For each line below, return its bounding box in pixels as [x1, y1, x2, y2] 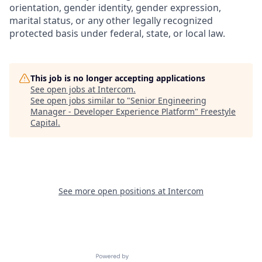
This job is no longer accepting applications [30, 73, 205, 84]
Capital [30, 117, 58, 128]
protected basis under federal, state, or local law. [9, 27, 225, 40]
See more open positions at [58, 185, 168, 196]
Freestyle [201, 106, 236, 117]
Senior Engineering [130, 95, 206, 106]
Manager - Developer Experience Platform [30, 106, 195, 117]
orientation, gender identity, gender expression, [9, 1, 221, 14]
